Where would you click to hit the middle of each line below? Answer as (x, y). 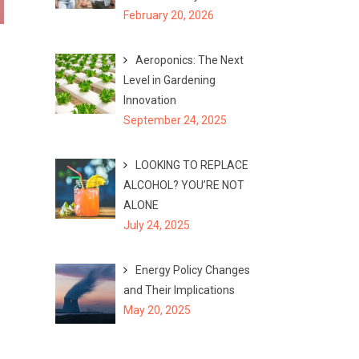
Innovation (150, 100)
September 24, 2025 (175, 120)
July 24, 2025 (157, 225)
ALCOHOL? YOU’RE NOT (184, 185)
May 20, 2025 (157, 310)
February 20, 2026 (169, 15)
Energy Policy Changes (193, 270)
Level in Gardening (169, 80)
